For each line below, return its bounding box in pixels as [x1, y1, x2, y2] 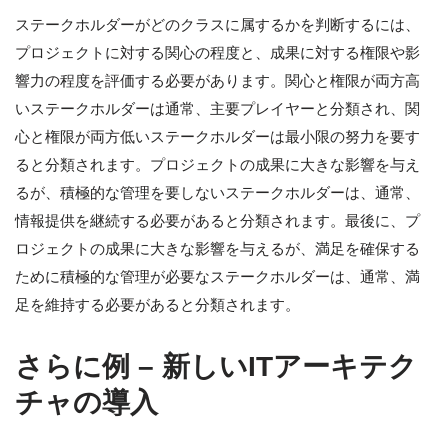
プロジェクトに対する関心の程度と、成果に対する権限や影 [15, 43, 420, 61]
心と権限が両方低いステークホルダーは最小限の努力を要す [15, 127, 420, 145]
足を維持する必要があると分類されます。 [15, 295, 300, 313]
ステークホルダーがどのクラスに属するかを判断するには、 [15, 15, 420, 33]
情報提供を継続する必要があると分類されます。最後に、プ [15, 211, 420, 229]
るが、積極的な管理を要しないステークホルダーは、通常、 [15, 183, 420, 201]
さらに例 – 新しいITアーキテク [15, 350, 417, 382]
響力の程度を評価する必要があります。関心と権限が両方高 [15, 71, 420, 89]
